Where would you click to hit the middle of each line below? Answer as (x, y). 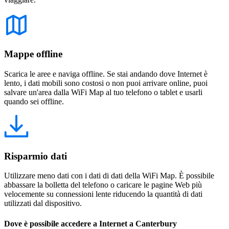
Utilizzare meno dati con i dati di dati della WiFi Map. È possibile (109, 176)
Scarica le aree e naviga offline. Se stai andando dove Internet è (106, 74)
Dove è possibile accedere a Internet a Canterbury (90, 223)
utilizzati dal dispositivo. (43, 203)
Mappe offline (33, 54)
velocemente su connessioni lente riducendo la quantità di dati (103, 194)
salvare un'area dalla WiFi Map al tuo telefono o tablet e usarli (103, 92)
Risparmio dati (36, 156)
